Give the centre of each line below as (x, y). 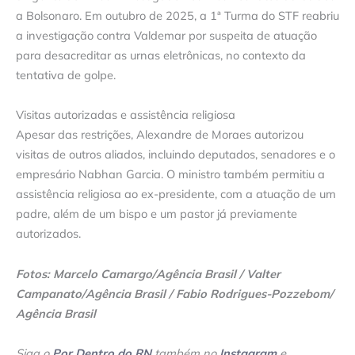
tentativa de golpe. (66, 74)
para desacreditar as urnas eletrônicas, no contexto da (161, 55)
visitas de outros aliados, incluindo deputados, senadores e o (176, 155)
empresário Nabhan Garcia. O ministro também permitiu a (170, 174)
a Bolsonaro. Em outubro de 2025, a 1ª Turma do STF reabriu (177, 15)
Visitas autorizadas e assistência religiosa (126, 115)
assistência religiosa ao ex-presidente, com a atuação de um (176, 194)
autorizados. (48, 234)
